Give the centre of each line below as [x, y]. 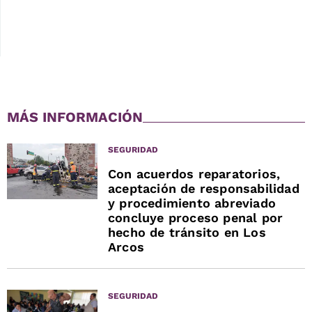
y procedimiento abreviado [192, 203]
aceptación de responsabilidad [204, 188]
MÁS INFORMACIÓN [75, 117]
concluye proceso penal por [196, 217]
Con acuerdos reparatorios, [194, 173]
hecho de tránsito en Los [187, 232]
